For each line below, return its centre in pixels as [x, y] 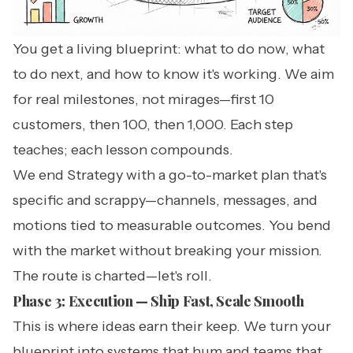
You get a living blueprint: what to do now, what [169, 48]
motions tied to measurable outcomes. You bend [172, 225]
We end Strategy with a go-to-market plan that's [170, 175]
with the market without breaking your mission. [167, 250]
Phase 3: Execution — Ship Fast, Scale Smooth [158, 301]
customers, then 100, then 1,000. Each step [153, 124]
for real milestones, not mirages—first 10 [143, 99]
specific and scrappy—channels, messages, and [165, 200]
